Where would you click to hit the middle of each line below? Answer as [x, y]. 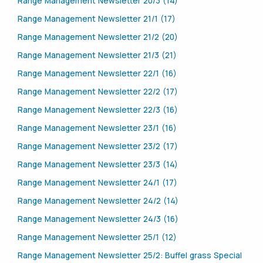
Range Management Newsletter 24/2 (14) [98, 201]
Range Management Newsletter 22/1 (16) [97, 74]
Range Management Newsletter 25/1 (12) [97, 237]
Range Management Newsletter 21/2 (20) [98, 37]
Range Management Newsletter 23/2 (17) [98, 146]
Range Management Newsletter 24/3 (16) [98, 219]
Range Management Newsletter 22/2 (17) [98, 92]
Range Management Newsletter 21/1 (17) [97, 19]
